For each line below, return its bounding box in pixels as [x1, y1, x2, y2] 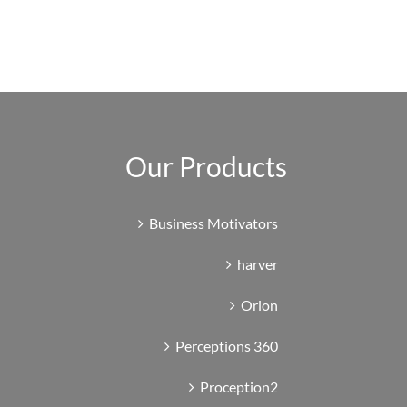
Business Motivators [148, 213, 278, 232]
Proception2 [199, 377, 278, 395]
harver [236, 254, 278, 273]
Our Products [124, 149, 287, 183]
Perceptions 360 [174, 336, 278, 354]
